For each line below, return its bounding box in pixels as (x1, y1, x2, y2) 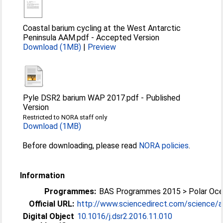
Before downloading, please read (22, 141, 139, 150)
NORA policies (139, 141, 189, 150)
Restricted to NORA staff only (23, 113, 108, 121)
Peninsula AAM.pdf (23, 33, 90, 42)
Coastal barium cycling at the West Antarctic (23, 23, 181, 33)
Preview (88, 42, 116, 52)
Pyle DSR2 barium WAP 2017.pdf (23, 93, 139, 103)
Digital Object (23, 212, 75, 221)
